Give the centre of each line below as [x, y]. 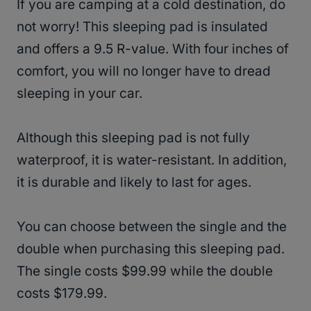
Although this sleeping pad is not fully [133, 137]
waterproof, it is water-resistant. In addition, [152, 160]
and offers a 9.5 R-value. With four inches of [153, 49]
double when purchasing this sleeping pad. [151, 249]
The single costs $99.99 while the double [145, 271]
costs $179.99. [62, 293]
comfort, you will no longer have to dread [144, 71]
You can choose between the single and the [152, 226]
